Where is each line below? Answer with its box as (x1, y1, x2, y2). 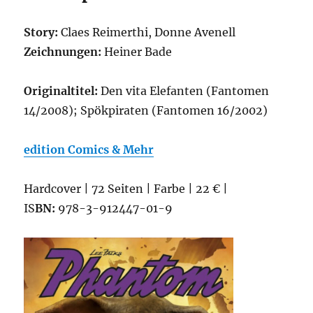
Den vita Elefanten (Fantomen (101, 84, 270, 98)
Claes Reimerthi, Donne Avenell (61, 25, 236, 39)
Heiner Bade (104, 45, 173, 59)
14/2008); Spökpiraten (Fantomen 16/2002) (24, 103, 268, 117)
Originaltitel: (24, 84, 101, 98)
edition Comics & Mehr (24, 143, 154, 156)
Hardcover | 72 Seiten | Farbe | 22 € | (24, 182, 228, 196)
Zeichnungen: (24, 45, 105, 59)
